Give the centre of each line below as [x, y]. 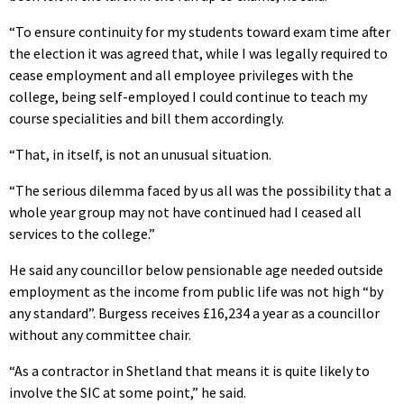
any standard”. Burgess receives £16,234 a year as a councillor [194, 313]
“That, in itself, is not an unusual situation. [140, 155]
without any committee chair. [100, 335]
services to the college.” [82, 234]
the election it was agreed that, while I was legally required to [198, 54]
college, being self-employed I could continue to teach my [188, 97]
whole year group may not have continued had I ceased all [185, 212]
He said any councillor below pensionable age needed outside [196, 270]
